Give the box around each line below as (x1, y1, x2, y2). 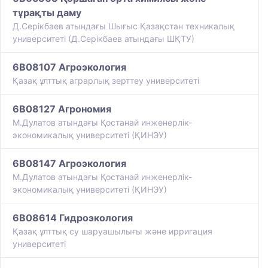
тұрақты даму (13, 7, 81, 19)
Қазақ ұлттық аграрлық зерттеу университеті (13, 75, 199, 86)
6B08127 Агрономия (13, 103, 111, 115)
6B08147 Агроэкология (13, 157, 126, 170)
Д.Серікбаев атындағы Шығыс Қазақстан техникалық (13, 21, 234, 32)
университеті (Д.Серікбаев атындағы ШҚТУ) (13, 33, 194, 44)
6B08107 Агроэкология (13, 61, 126, 74)
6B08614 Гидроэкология (13, 212, 133, 224)
